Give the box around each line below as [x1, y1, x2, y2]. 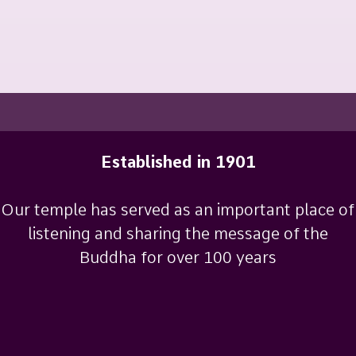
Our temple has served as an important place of [2, 200, 354, 220]
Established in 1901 [100, 153, 256, 172]
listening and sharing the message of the [28, 224, 328, 244]
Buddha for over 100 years [79, 248, 277, 268]
